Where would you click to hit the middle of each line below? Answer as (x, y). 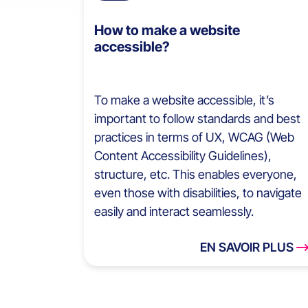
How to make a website (167, 31)
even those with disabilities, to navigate (198, 193)
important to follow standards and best (197, 119)
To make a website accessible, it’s (184, 100)
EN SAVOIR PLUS (247, 247)
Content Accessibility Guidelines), (183, 156)
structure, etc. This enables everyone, (196, 175)
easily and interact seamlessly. (174, 212)
